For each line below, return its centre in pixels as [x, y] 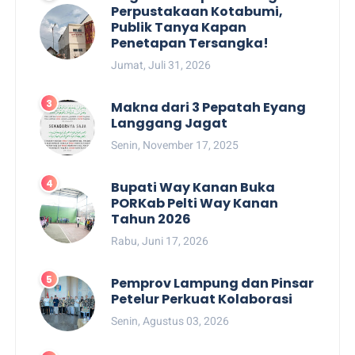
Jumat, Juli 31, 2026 [161, 65]
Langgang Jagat [170, 123]
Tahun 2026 [151, 219]
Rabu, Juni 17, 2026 [160, 240]
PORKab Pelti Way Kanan [195, 203]
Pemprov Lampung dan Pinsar [213, 283]
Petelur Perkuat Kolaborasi [202, 299]
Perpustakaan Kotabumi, [197, 11]
